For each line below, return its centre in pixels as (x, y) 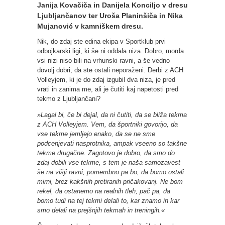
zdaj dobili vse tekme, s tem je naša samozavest (109, 162)
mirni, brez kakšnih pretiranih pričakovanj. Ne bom (110, 181)
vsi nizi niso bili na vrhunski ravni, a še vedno (103, 60)
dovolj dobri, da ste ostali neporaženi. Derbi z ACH (110, 70)
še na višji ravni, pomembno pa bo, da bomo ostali (110, 172)
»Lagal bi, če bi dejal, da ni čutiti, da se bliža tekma (112, 115)
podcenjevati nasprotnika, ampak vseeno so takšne (112, 143)
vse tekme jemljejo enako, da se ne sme (96, 134)
